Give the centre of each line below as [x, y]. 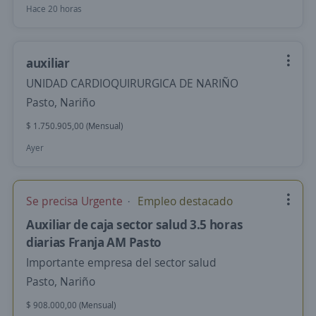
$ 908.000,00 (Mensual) [71, 305]
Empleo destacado [184, 201]
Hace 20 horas [54, 9]
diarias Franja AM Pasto [94, 242]
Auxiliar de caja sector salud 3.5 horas [135, 224]
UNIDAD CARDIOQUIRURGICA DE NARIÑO [132, 83]
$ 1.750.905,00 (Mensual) [74, 126]
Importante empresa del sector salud [121, 262]
